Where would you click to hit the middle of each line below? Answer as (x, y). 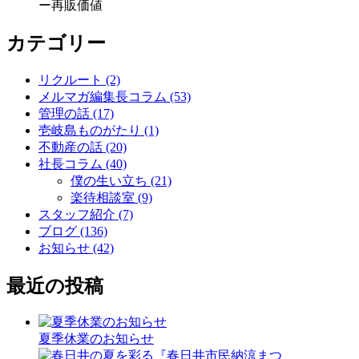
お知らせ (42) (76, 248)
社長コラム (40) (83, 163)
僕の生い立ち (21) (121, 180)
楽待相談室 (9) (111, 197)
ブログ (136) (73, 231)
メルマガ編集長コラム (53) (115, 96)
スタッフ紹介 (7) (86, 214)
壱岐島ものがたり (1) (99, 130)
